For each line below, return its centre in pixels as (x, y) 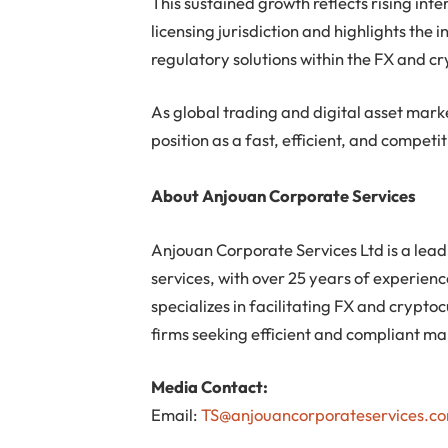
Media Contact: (210, 387)
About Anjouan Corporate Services (284, 196)
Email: (176, 415)
